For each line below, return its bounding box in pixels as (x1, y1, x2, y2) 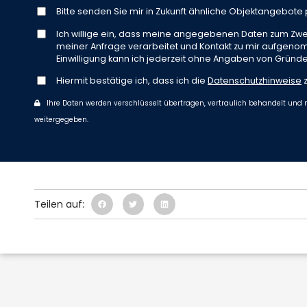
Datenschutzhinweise (208, 75, 302, 87)
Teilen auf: (34, 197, 84, 211)
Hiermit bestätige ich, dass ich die (56, 75, 208, 87)
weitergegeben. (34, 115, 88, 125)
